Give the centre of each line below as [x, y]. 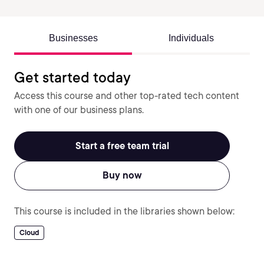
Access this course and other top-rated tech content [127, 96]
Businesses [73, 38]
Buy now [122, 175]
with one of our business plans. [79, 110]
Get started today [72, 77]
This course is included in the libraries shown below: [124, 211]
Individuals [191, 38]
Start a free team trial [122, 146]
